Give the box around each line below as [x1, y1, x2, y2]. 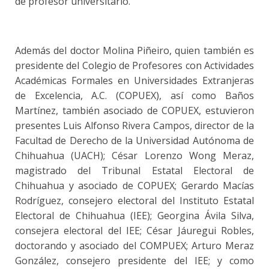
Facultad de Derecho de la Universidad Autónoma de [15, 133, 254, 147]
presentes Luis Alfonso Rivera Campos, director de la [15, 118, 254, 132]
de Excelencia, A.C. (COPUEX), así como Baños [15, 88, 254, 102]
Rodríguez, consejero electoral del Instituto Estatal [15, 193, 254, 207]
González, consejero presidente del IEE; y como [15, 253, 254, 267]
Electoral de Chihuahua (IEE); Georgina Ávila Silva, [15, 208, 254, 222]
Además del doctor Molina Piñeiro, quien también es [15, 43, 254, 57]
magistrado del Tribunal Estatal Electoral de [15, 163, 254, 177]
